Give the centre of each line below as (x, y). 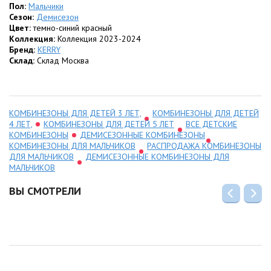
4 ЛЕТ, (21, 124)
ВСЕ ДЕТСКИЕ (211, 124)
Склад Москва (63, 60)
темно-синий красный (73, 28)
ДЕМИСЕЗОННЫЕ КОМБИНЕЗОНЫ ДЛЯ (157, 156)
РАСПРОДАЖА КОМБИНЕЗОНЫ (204, 145)
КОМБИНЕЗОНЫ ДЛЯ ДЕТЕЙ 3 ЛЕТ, (75, 113)
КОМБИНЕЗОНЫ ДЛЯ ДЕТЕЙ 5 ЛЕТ (109, 124)
